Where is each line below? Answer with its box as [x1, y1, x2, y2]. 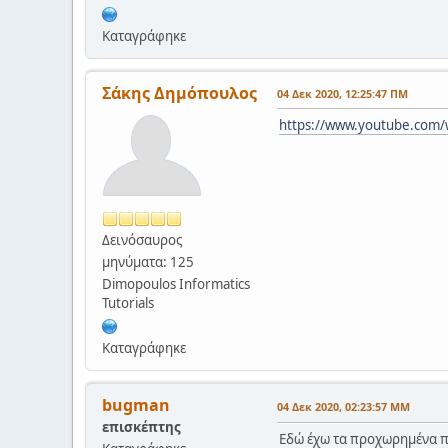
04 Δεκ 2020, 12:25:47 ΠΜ [277, 85, 408, 101]
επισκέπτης [102, 417, 181, 436]
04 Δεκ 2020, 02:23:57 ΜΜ [277, 398, 410, 414]
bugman [102, 393, 170, 416]
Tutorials [102, 293, 154, 312]
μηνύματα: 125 [102, 252, 194, 271]
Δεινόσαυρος [102, 230, 182, 249]
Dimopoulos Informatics [102, 274, 250, 293]
